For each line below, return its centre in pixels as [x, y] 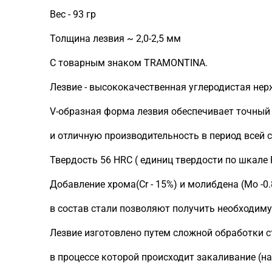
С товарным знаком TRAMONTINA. [129, 63]
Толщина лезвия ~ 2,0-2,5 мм [115, 39]
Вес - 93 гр [73, 14]
